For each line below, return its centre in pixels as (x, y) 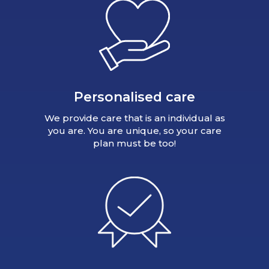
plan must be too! (134, 144)
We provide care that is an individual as (134, 118)
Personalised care (134, 97)
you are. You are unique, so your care (134, 131)
